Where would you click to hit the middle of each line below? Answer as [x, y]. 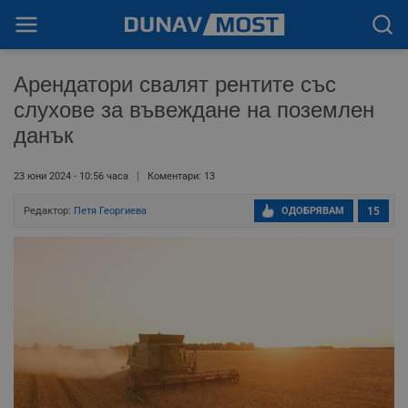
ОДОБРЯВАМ [313, 211]
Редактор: [49, 211]
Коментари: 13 [181, 176]
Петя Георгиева [110, 211]
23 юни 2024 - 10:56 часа [71, 176]
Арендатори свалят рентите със [175, 84]
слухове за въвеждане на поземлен [194, 110]
